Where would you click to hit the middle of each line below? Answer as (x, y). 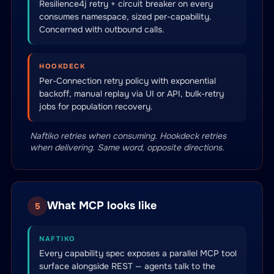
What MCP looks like (102, 205)
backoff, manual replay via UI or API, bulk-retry (131, 94)
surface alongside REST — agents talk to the (127, 266)
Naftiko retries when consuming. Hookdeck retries (128, 136)
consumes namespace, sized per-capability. (125, 17)
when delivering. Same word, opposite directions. (127, 147)
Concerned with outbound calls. (102, 29)
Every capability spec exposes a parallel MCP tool (138, 253)
